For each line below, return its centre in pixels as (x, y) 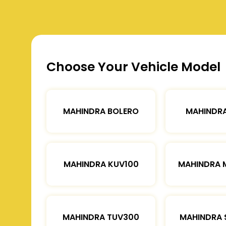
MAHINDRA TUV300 (101, 217)
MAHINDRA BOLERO (101, 111)
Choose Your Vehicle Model (133, 67)
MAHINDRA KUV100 (101, 164)
